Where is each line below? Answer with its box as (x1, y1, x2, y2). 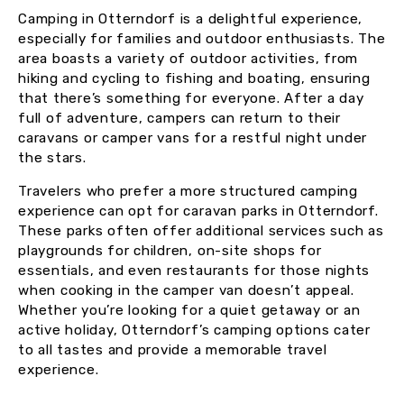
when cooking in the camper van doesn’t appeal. (18, 282, 354, 299)
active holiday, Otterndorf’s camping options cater (18, 322, 372, 339)
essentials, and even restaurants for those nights (18, 262, 371, 280)
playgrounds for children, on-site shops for (18, 243, 322, 260)
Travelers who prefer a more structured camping (18, 183, 358, 200)
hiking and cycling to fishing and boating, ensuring (18, 70, 371, 87)
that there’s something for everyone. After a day (18, 90, 364, 107)
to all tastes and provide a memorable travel (18, 342, 327, 359)
